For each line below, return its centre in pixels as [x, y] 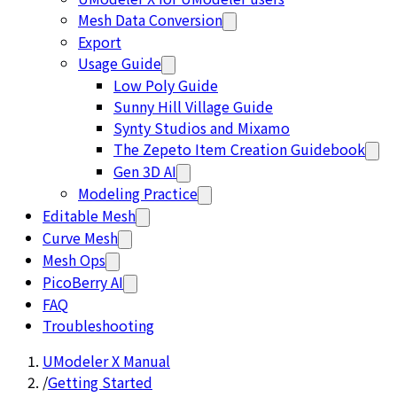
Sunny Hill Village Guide [193, 106]
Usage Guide [120, 63]
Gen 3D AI [145, 171]
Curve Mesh [80, 237]
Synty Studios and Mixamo [202, 128]
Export [100, 42]
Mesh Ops [74, 260]
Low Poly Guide [166, 85]
